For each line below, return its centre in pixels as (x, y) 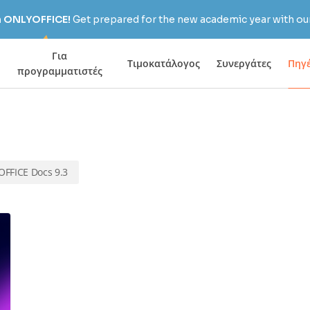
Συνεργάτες (244, 63)
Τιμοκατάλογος (164, 63)
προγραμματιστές (60, 71)
